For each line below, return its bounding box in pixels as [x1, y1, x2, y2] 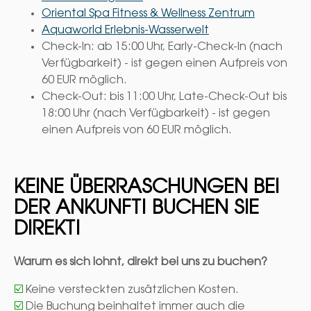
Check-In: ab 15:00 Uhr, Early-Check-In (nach [42, 42, 283, 53]
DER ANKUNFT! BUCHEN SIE [14, 199, 259, 219]
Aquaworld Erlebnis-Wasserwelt [42, 25, 209, 37]
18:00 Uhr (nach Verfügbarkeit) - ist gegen [42, 108, 270, 120]
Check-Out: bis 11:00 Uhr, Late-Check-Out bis [42, 92, 287, 103]
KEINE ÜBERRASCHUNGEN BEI [14, 178, 279, 199]
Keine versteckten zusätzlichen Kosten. [23, 284, 239, 296]
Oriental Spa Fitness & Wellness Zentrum [42, 8, 255, 20]
